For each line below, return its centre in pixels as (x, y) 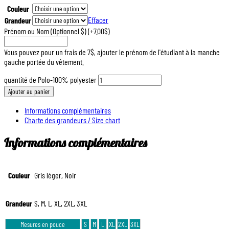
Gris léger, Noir (55, 175)
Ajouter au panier (29, 91)
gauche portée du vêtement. (44, 61)
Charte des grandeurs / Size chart (72, 120)
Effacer (98, 19)
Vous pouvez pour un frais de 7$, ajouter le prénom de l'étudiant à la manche (112, 52)
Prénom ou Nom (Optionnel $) (45, 31)
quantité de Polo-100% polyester (50, 79)
